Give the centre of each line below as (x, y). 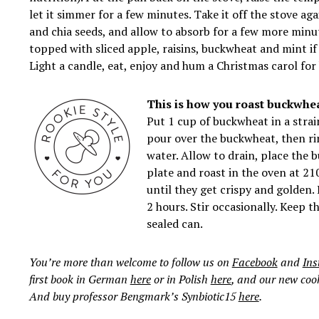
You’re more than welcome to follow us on (130, 262)
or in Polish (181, 279)
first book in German (79, 279)
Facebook (255, 262)
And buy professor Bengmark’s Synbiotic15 (134, 297)
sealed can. (174, 224)
